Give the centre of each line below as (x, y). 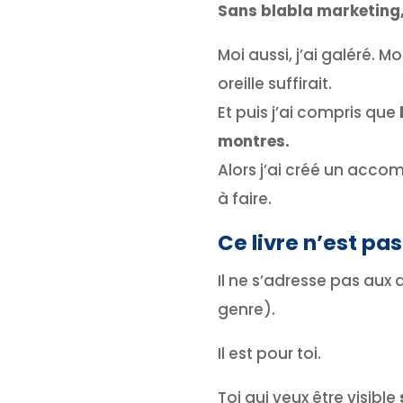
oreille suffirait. (274, 83)
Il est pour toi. (269, 353)
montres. (253, 141)
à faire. (244, 198)
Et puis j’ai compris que (308, 112)
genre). (246, 309)
